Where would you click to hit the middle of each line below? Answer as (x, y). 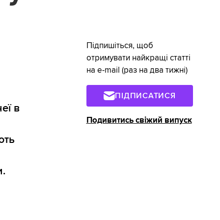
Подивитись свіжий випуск (139, 120)
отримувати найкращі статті (138, 58)
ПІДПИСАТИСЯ (145, 96)
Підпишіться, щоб (120, 46)
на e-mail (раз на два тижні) (137, 70)
